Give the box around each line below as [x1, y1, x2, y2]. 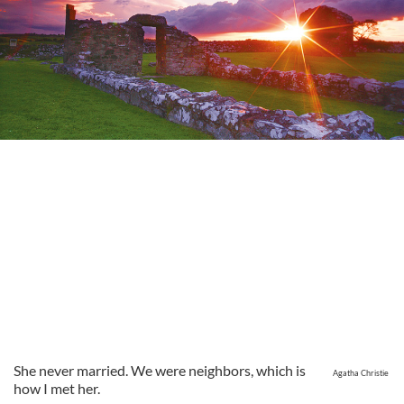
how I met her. [14, 380, 100, 397]
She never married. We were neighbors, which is [14, 362, 306, 379]
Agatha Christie [333, 368, 390, 378]
